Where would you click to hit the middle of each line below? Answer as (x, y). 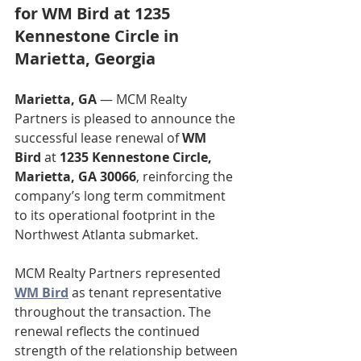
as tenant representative (147, 293)
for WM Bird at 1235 (94, 13)
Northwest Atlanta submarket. (106, 234)
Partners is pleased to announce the (127, 118)
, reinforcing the (186, 176)
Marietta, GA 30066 (75, 176)
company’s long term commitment (122, 196)
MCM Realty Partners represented (119, 273)
